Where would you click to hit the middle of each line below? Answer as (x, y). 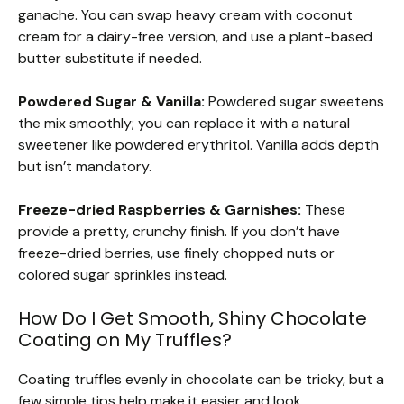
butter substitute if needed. (110, 59)
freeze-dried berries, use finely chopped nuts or (176, 253)
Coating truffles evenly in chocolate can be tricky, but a (201, 380)
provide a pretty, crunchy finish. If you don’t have (179, 232)
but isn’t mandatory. (85, 167)
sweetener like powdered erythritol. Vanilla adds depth (198, 145)
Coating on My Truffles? (125, 340)
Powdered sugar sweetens (294, 102)
